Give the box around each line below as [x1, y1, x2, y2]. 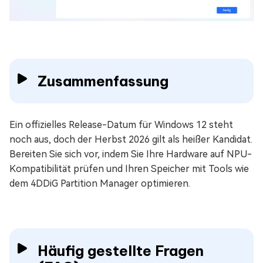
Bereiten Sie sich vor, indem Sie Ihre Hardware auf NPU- [9, 148, 252, 160]
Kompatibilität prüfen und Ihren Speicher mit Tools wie [9, 163, 249, 174]
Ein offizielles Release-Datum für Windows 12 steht [9, 119, 233, 130]
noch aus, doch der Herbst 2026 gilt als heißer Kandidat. [9, 133, 252, 145]
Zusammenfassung [38, 72, 168, 90]
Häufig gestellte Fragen [38, 241, 204, 259]
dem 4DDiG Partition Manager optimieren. [9, 177, 190, 189]
